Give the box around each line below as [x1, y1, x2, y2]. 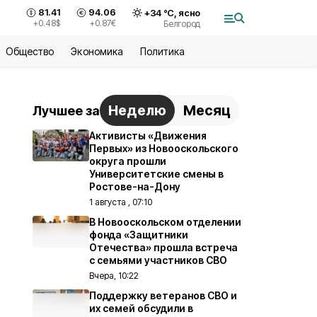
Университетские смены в [89, 168, 224, 180]
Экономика [71, 45, 123, 57]
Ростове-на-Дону [89, 180, 180, 192]
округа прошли [89, 155, 166, 167]
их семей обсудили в [89, 302, 193, 314]
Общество [6, 45, 54, 57]
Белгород [163, 18, 200, 29]
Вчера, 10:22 [89, 270, 139, 281]
